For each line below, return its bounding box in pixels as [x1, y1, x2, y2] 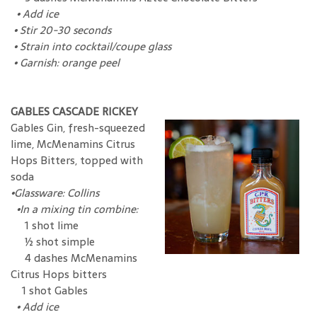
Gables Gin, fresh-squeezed [11, 118, 145, 137]
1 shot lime [25, 216, 79, 234]
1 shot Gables [11, 281, 88, 299]
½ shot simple [11, 232, 95, 250]
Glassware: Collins [14, 183, 99, 202]
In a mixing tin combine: [20, 200, 138, 218]
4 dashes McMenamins [11, 248, 137, 267]
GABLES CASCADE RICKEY [11, 102, 138, 120]
